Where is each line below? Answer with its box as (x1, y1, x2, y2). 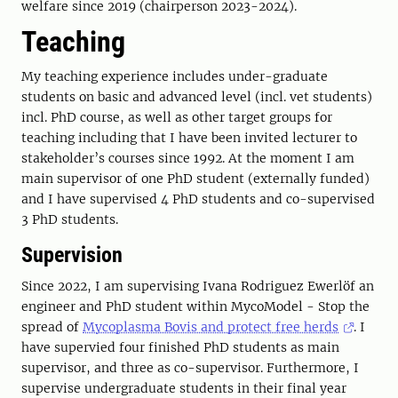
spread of (21, 319, 83, 335)
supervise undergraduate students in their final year (21, 380, 346, 396)
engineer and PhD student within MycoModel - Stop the (21, 298, 370, 314)
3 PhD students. (21, 211, 118, 227)
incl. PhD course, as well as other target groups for (21, 109, 332, 125)
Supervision (21, 243, 123, 267)
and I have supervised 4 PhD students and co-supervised (21, 191, 375, 207)
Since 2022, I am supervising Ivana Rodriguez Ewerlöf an (21, 278, 374, 294)
